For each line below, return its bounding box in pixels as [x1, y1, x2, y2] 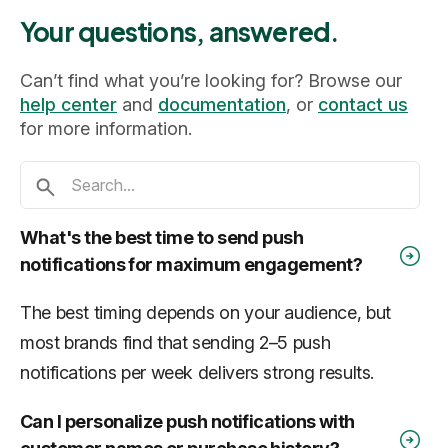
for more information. [20, 117, 192, 139]
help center [20, 93, 117, 115]
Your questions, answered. [20, 14, 340, 48]
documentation [158, 93, 286, 115]
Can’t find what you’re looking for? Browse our [20, 69, 402, 91]
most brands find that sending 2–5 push [20, 331, 331, 353]
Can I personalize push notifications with [20, 410, 355, 432]
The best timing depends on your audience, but [20, 301, 391, 323]
